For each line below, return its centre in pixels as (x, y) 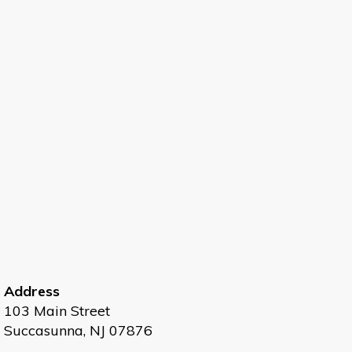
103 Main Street (57, 311)
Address (32, 291)
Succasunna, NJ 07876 (78, 331)
